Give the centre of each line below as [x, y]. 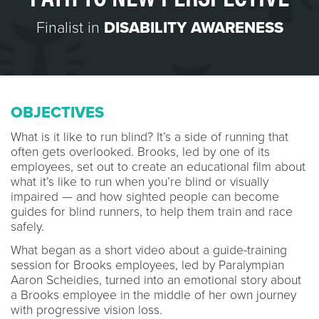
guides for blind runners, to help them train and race [152, 211]
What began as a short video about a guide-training [149, 250]
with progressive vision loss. [90, 310]
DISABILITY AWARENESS [193, 27]
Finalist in [70, 27]
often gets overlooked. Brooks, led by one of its [140, 152]
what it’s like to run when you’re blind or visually [140, 182]
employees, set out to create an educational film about [158, 167]
